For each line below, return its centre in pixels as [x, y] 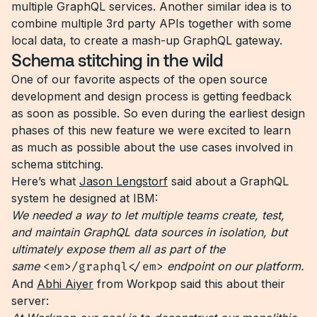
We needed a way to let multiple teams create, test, [148, 215]
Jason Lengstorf [123, 181]
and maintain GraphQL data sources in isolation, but [149, 232]
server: [30, 301]
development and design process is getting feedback [151, 96]
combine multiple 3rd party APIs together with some [151, 23]
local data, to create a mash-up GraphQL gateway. [147, 40]
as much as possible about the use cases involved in [152, 147]
